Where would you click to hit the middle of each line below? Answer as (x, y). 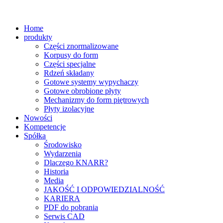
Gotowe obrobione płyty (82, 91)
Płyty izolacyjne (69, 109)
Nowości (38, 118)
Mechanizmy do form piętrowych (96, 100)
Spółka (35, 136)
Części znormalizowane (81, 46)
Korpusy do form (71, 55)
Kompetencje (45, 127)
